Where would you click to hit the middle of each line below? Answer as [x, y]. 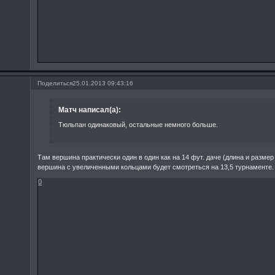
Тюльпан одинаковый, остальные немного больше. [138, 124]
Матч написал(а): [89, 110]
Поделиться [55, 83]
